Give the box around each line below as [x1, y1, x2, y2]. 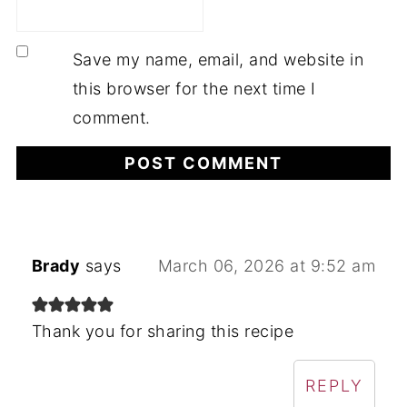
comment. [72, 107, 151, 127]
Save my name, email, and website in [72, 49, 364, 69]
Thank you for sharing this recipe [31, 321, 294, 341]
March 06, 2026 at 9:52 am [157, 255, 376, 275]
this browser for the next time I [72, 78, 316, 98]
